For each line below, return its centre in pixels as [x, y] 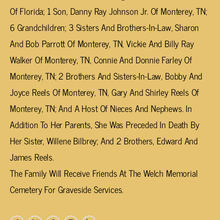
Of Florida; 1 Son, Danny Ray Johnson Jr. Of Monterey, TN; [109, 11]
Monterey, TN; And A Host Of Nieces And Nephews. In [101, 108]
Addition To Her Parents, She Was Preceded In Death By [105, 124]
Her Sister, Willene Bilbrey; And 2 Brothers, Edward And [104, 141]
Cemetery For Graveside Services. [67, 189]
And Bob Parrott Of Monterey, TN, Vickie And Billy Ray [102, 43]
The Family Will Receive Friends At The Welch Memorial [104, 173]
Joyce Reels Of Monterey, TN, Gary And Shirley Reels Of [105, 92]
